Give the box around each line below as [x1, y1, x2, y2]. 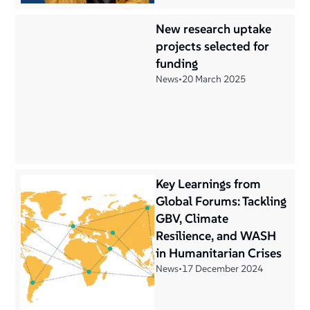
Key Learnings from [156, 176, 261, 192]
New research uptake [156, 21, 271, 37]
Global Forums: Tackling [156, 193, 286, 209]
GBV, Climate [156, 210, 228, 226]
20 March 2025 [182, 73, 246, 85]
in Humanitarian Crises [156, 245, 282, 261]
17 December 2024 [182, 262, 263, 275]
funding [156, 55, 198, 71]
